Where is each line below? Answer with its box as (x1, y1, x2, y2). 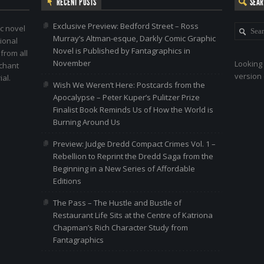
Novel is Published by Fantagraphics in (52, 45, 190, 56)
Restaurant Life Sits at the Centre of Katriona (52, 210, 213, 220)
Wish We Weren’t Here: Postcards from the (52, 80, 205, 90)
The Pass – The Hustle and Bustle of (52, 197, 181, 208)
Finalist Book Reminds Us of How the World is (52, 104, 213, 115)
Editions (52, 176, 81, 186)
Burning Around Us (52, 117, 120, 127)
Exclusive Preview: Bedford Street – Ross (52, 21, 199, 31)
